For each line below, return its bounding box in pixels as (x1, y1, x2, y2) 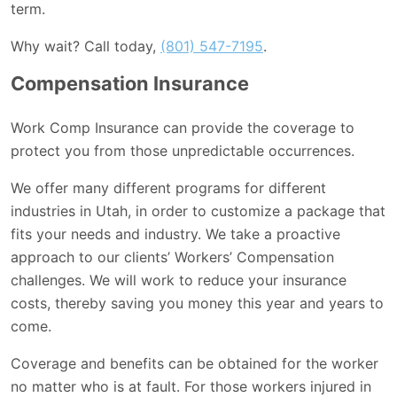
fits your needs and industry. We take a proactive (11, 224, 340, 243)
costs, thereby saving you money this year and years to (11, 293, 384, 312)
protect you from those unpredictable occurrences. (11, 141, 354, 160)
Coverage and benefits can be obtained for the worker (11, 354, 378, 372)
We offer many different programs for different (11, 178, 326, 197)
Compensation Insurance (11, 71, 249, 95)
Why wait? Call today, (11, 36, 160, 55)
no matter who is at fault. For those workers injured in (11, 377, 371, 395)
